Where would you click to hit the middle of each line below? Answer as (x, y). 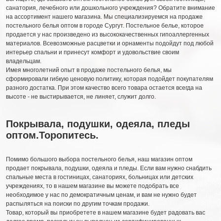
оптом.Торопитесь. (52, 135)
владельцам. (24, 61)
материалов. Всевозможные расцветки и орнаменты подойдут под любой (110, 43)
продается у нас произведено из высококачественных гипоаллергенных (108, 34)
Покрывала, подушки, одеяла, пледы (98, 124)
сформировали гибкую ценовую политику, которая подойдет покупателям (110, 79)
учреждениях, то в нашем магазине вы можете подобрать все (92, 186)
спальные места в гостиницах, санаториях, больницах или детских (100, 177)
